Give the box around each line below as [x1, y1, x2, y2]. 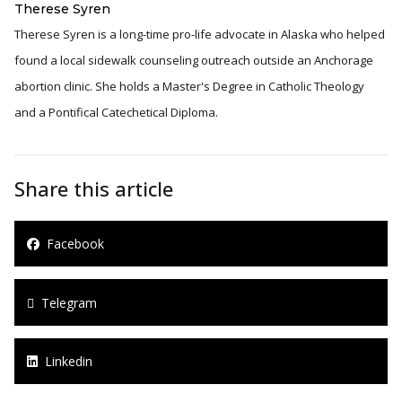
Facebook [39, 235, 104, 253]
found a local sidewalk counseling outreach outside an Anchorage [14, 51, 373, 68]
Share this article [14, 174, 173, 202]
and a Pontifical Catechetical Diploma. [14, 103, 218, 120]
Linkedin [38, 352, 92, 370]
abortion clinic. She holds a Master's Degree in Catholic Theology [14, 77, 364, 94]
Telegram [34, 293, 97, 311]
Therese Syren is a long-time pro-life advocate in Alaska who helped [14, 25, 385, 42]
